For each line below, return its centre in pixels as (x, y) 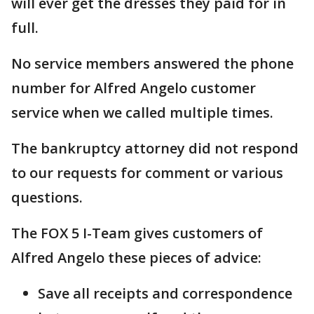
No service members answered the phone (152, 63)
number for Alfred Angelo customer (134, 88)
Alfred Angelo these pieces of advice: (136, 258)
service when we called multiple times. (144, 112)
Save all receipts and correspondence (165, 293)
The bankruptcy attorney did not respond (155, 148)
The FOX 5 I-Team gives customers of (137, 233)
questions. (47, 197)
